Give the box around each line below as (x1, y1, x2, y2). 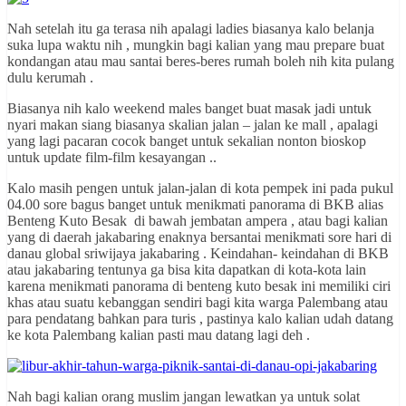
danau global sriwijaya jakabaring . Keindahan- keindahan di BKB (7, 246, 389, 262)
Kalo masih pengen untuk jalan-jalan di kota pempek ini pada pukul (7, 180, 393, 197)
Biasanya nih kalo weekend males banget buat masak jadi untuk (7, 101, 372, 117)
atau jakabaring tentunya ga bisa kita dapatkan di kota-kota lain (7, 262, 366, 278)
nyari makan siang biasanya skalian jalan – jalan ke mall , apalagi (7, 117, 378, 133)
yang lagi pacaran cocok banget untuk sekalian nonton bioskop (7, 133, 366, 150)
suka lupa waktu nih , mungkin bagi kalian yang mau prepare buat (7, 37, 384, 53)
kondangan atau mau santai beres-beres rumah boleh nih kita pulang (7, 53, 394, 70)
